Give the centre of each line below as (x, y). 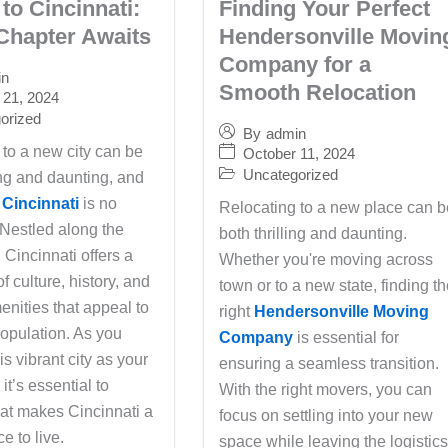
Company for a (295, 64)
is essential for (346, 337)
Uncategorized (291, 174)
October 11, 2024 (299, 153)
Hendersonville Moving (342, 311)
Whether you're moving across (326, 259)
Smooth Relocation (318, 92)
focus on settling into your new (326, 415)
